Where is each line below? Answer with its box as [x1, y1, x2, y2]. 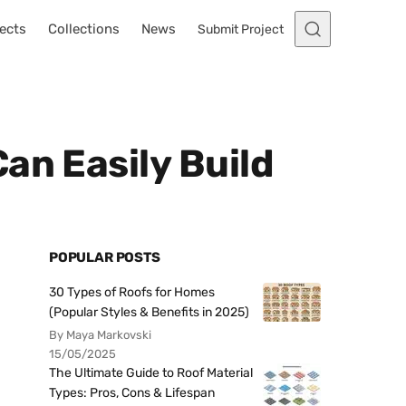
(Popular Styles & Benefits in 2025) [49, 304, 249, 320]
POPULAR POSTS [49, 249, 160, 266]
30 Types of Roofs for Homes [49, 285, 215, 300]
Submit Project [198, 21, 284, 37]
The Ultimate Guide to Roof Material [49, 365, 253, 381]
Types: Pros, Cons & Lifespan [49, 385, 215, 401]
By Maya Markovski [49, 328, 151, 342]
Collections [48, 21, 120, 37]
